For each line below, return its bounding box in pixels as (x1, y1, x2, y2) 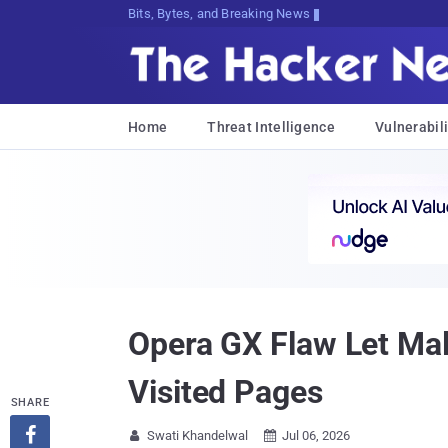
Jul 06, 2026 (282, 428, 350, 443)
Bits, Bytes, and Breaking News (127, 6, 311, 21)
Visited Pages (128, 373, 323, 411)
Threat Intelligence (207, 119, 335, 135)
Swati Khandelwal (147, 428, 248, 443)
